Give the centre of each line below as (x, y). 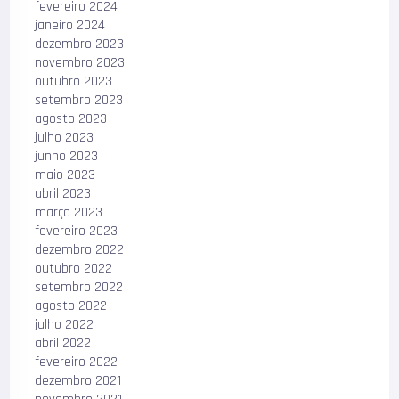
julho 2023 (65, 138)
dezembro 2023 (80, 45)
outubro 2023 (74, 82)
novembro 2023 (80, 63)
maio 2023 (65, 175)
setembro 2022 (79, 288)
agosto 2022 (71, 306)
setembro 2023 (79, 101)
